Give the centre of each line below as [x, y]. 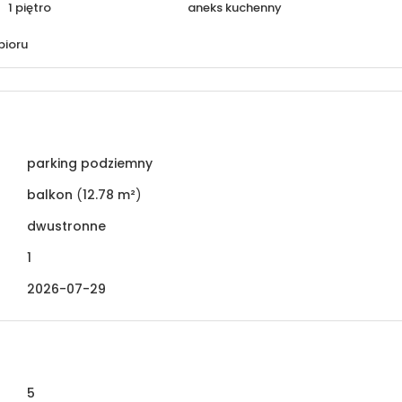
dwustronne [66, 226]
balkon [50, 194]
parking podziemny [90, 163]
